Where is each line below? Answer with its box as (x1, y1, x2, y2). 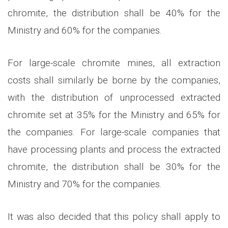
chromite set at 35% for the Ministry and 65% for (8, 108, 220, 121)
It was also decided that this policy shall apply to (8, 210, 220, 222)
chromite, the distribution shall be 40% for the (8, 7, 220, 19)
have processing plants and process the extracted (8, 143, 220, 155)
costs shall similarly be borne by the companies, (8, 74, 220, 86)
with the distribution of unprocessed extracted (8, 91, 220, 103)
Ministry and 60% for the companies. (8, 24, 162, 36)
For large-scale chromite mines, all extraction (8, 56, 220, 69)
